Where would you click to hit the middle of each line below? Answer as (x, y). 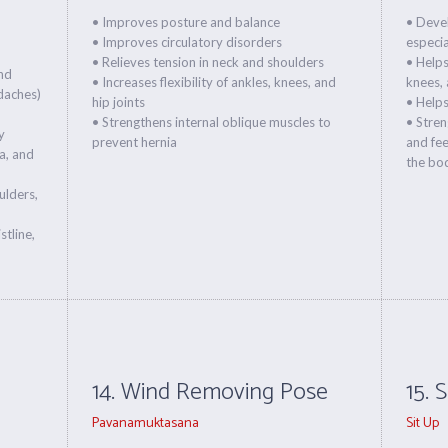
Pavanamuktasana (146, 423)
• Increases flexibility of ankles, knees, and (214, 82)
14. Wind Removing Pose (210, 392)
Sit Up (422, 423)
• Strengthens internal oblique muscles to (212, 122)
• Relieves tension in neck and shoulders (208, 62)
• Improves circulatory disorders (187, 42)
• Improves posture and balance (186, 22)
